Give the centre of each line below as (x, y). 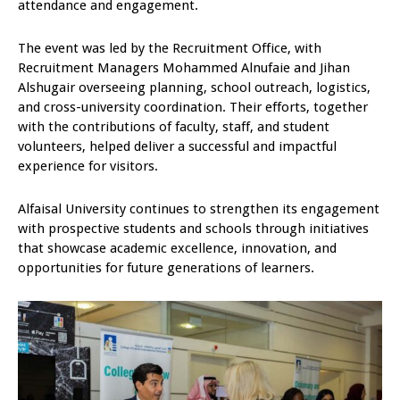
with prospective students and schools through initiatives (193, 229)
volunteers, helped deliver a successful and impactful (177, 147)
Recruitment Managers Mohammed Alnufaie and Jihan (184, 68)
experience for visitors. (88, 167)
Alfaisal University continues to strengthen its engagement (199, 209)
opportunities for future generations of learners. (166, 268)
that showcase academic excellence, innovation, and (177, 249)
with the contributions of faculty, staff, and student (174, 127)
